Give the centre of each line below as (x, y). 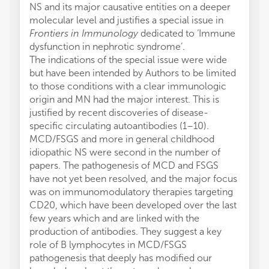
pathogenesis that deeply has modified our (121, 258)
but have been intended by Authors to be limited (133, 73)
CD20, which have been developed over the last (133, 205)
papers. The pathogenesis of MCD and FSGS (124, 166)
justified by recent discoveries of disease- (119, 113)
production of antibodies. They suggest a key (125, 232)
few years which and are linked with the (114, 219)
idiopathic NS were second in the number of (125, 153)
